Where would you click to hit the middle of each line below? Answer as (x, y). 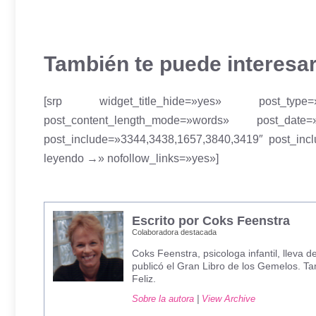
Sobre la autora (163, 299)
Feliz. (144, 278)
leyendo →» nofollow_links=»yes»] (131, 158)
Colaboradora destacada (174, 232)
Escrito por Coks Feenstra (211, 221)
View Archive (229, 299)
